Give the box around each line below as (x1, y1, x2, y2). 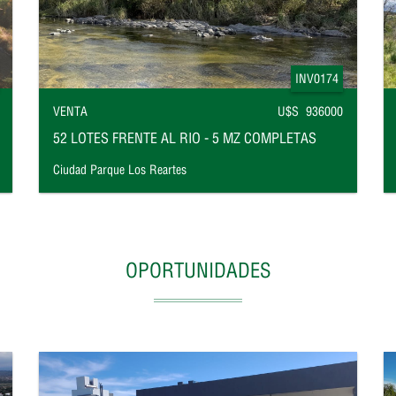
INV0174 (295, 71, 339, 87)
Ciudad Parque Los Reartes (53, 162, 187, 179)
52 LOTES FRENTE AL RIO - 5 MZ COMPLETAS (53, 129, 316, 147)
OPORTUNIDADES (125, 258, 271, 283)
